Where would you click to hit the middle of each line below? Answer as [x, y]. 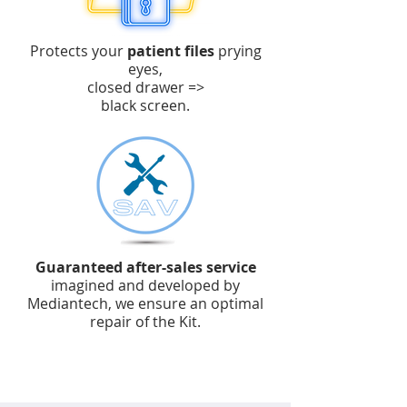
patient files [170, 51]
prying [238, 51]
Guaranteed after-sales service [145, 267]
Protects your [78, 51]
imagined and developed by [145, 285]
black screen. [145, 105]
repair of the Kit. [145, 322]
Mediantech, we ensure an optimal [145, 303]
